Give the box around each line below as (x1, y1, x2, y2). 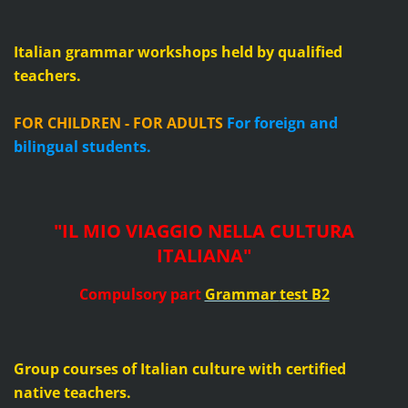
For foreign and (226, 113, 338, 134)
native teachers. (13, 382, 131, 403)
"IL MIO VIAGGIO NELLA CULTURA (54, 219, 354, 244)
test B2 (279, 284, 330, 305)
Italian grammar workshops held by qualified (13, 42, 342, 63)
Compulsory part (78, 284, 201, 305)
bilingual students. (13, 137, 151, 158)
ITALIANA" (157, 243, 251, 269)
